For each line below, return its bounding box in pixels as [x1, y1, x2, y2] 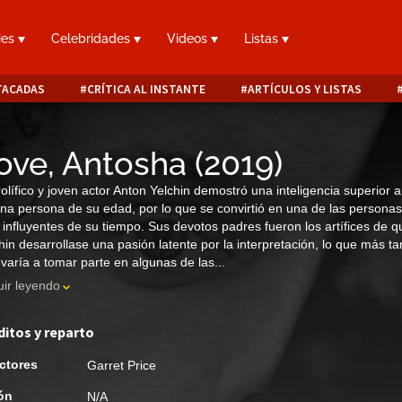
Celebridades [51, 31, 135, 47]
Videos [167, 31, 212, 47]
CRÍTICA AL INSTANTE [86, 82, 205, 97]
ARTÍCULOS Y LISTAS [247, 82, 362, 97]
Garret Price [87, 358, 156, 372]
